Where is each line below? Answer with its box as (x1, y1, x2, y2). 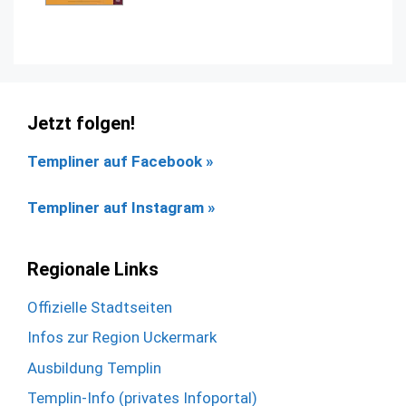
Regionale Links (27, 257, 159, 280)
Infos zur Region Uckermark (27, 328, 217, 347)
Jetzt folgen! (27, 112, 135, 135)
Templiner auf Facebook (27, 152, 206, 171)
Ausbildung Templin (27, 358, 161, 377)
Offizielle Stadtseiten (27, 297, 172, 316)
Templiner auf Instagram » (27, 198, 215, 217)
